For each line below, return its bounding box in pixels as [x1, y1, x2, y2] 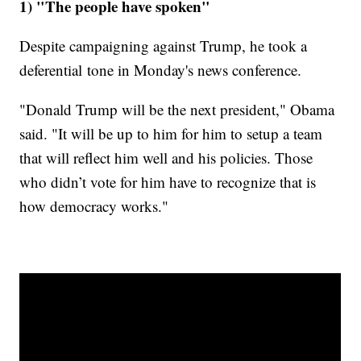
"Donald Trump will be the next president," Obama [19, 99, 335, 120]
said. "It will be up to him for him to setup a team [19, 123, 323, 144]
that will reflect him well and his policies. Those [19, 147, 313, 168]
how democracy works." [19, 196, 169, 217]
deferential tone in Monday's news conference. [19, 60, 307, 81]
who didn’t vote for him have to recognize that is [19, 172, 317, 193]
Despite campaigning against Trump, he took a [19, 35, 308, 56]
